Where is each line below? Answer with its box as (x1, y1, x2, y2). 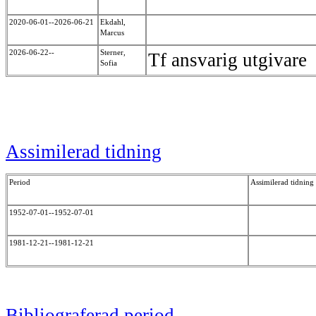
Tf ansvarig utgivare (148, 49, 312, 71)
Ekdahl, (100, 18, 126, 27)
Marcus (100, 28, 126, 37)
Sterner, (100, 48, 126, 57)
